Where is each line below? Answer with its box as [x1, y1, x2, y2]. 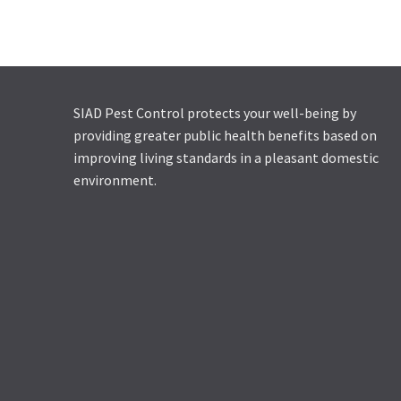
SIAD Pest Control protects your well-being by [73, 104, 356, 123]
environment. [73, 171, 157, 190]
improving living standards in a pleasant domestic [73, 149, 379, 167]
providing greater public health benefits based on [73, 126, 377, 145]
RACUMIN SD [198, 7, 301, 31]
